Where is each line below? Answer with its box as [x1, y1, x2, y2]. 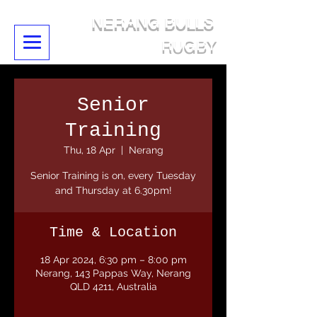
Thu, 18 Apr [63, 144, 115, 156]
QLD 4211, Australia [69, 281, 157, 292]
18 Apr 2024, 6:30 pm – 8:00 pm [40, 254, 187, 265]
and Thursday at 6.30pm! [54, 185, 172, 196]
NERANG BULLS [91, 13, 214, 31]
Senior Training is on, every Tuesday [30, 170, 196, 181]
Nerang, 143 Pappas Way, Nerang [35, 267, 191, 279]
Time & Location [50, 224, 177, 241]
